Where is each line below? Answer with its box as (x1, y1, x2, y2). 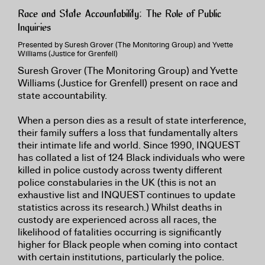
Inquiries (18, 22, 51, 34)
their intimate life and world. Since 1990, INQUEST (18, 139, 240, 151)
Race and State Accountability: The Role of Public (18, 9, 221, 20)
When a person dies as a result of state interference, (18, 114, 246, 127)
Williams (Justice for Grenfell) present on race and (18, 77, 238, 89)
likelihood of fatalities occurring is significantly (18, 226, 221, 238)
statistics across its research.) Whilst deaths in (18, 201, 222, 214)
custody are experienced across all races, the (18, 214, 216, 226)
